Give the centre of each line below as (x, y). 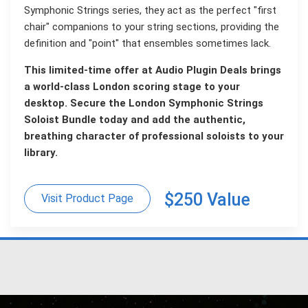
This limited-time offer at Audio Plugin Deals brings (153, 70)
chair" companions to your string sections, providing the (152, 27)
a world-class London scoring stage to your (132, 86)
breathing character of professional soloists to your (154, 136)
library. (41, 152)
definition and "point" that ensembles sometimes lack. (147, 44)
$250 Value (207, 199)
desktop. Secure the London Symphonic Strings (144, 103)
